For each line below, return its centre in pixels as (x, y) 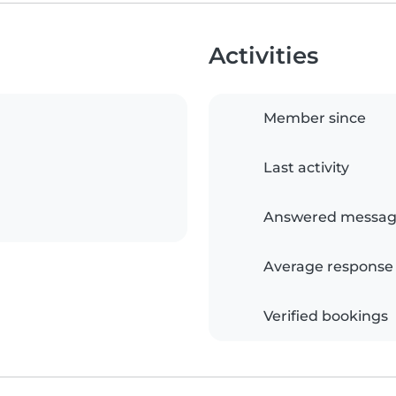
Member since (315, 118)
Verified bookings (326, 316)
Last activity (306, 168)
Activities (263, 56)
